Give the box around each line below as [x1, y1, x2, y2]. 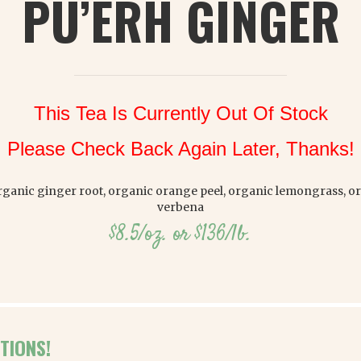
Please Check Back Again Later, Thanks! [6, 138, 355, 160]
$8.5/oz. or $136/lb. [110, 220, 251, 250]
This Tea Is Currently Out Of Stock [33, 102, 328, 124]
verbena [157, 200, 204, 214]
